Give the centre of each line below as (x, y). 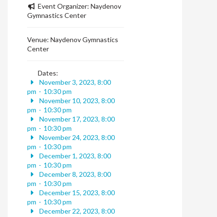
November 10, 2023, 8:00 (76, 101)
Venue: (39, 40)
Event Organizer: (64, 6)
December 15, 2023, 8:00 (76, 193)
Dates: (48, 73)
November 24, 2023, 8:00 (76, 138)
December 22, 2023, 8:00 (76, 211)
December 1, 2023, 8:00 (74, 156)
